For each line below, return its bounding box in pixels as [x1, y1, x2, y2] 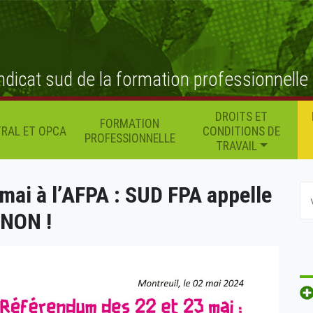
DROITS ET [215, 109, 268, 124]
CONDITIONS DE [203, 124, 281, 138]
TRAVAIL [215, 138, 257, 153]
